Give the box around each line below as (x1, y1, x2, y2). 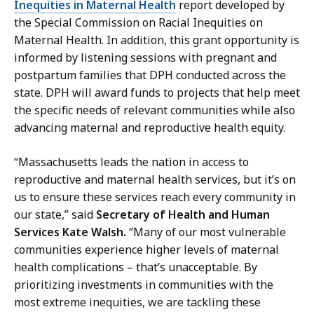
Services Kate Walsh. (14, 224, 129, 240)
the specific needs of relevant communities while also (14, 102, 295, 118)
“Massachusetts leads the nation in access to (14, 153, 249, 170)
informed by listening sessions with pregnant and (14, 49, 277, 65)
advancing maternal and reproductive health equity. (14, 119, 288, 135)
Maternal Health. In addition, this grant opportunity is (14, 32, 299, 48)
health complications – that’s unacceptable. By (14, 259, 257, 275)
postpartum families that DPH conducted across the (14, 67, 286, 83)
